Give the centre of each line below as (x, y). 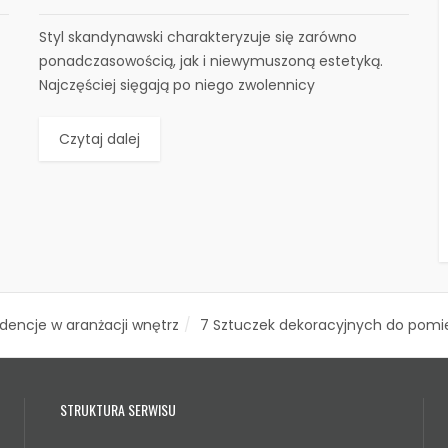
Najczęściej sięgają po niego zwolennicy (177, 84)
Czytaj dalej (99, 138)
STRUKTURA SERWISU (118, 409)
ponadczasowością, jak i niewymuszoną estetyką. (211, 60)
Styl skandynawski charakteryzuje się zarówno (198, 36)
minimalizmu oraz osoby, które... (150, 108)
